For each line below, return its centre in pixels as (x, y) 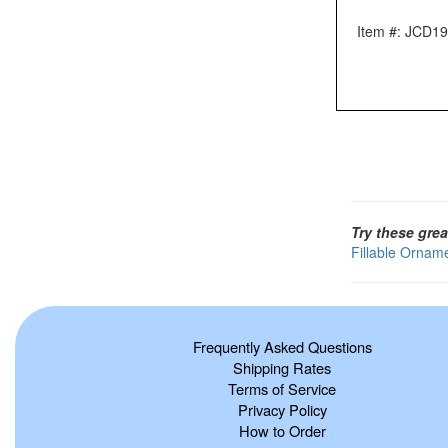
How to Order (282, 430)
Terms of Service (282, 388)
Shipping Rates (282, 367)
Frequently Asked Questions (282, 346)
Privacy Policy (282, 409)
